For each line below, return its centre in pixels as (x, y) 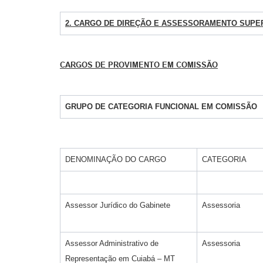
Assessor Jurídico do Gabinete (118, 205)
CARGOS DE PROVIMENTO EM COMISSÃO (139, 65)
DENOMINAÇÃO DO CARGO (116, 159)
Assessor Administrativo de (112, 243)
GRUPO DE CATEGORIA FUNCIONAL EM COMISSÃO (161, 106)
